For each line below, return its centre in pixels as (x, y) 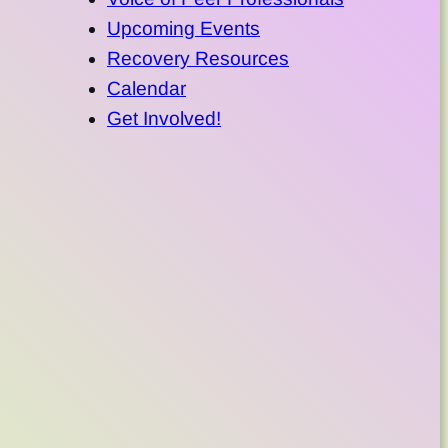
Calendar (146, 89)
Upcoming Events (183, 29)
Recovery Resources (198, 59)
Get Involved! (164, 119)
